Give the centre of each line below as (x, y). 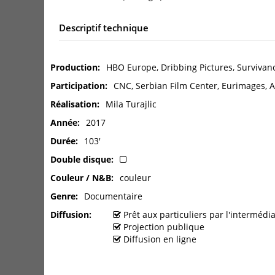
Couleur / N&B (81, 178)
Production (74, 67)
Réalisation (74, 104)
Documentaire (113, 196)
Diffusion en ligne (160, 239)
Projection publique (164, 227)
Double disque (81, 159)
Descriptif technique (104, 28)
